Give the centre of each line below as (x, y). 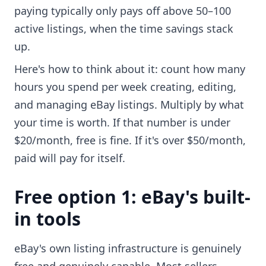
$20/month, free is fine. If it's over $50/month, (130, 140)
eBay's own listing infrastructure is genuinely (128, 248)
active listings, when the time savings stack (124, 29)
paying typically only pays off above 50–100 (123, 11)
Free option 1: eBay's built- (132, 197)
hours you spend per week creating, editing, (125, 87)
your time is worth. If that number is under (122, 123)
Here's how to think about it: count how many (130, 69)
